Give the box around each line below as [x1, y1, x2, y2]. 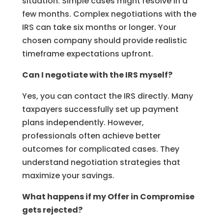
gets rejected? [22, 204, 82, 216]
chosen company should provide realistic [22, 34, 187, 46]
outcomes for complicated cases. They [22, 143, 179, 155]
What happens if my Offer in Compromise [22, 191, 194, 202]
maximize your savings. [22, 169, 114, 181]
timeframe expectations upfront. [22, 48, 153, 59]
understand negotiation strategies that [22, 156, 180, 168]
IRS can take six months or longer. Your [22, 21, 176, 33]
